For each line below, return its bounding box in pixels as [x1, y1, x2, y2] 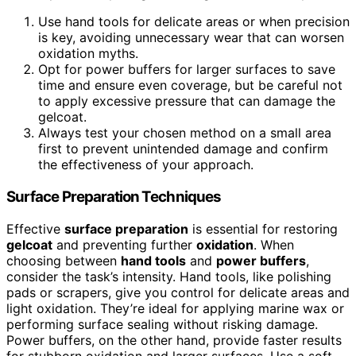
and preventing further [52, 236, 196, 253]
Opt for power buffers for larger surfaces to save [38, 61, 335, 78]
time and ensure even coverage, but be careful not [38, 77, 342, 94]
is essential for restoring [188, 220, 338, 237]
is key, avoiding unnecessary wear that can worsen [38, 29, 344, 46]
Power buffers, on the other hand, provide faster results [6, 331, 342, 348]
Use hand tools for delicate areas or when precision [38, 14, 350, 30]
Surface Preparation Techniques [6, 187, 221, 206]
